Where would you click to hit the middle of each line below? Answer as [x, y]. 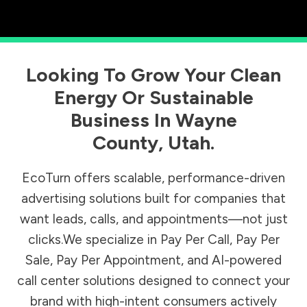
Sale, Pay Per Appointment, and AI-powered [153, 260]
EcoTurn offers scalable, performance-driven [153, 178]
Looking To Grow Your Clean [153, 75]
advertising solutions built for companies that [153, 199]
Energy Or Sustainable [153, 98]
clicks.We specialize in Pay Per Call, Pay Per [153, 240]
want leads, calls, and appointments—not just [153, 219]
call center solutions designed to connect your [153, 281]
